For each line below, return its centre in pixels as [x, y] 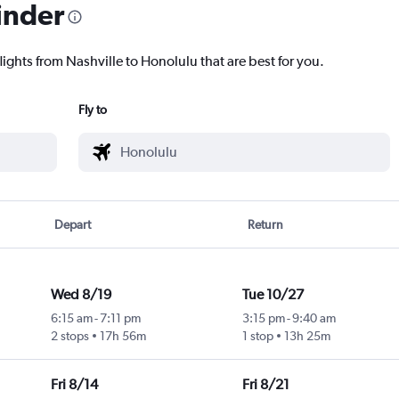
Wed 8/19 [81, 295]
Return [265, 225]
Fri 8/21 [265, 385]
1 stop [257, 336]
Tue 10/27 [273, 295]
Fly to [93, 110]
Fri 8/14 [74, 385]
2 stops [69, 336]
